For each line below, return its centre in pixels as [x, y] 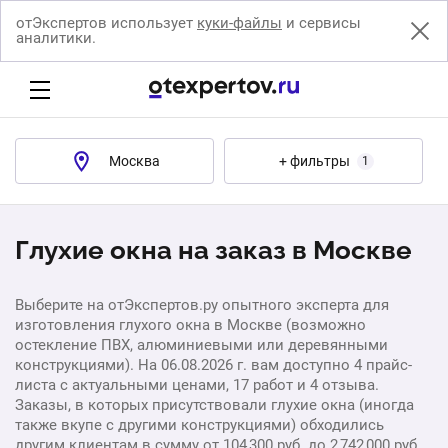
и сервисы [321, 23]
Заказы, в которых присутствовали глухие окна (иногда [214, 405]
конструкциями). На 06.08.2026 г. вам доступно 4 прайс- [213, 365]
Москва [134, 161]
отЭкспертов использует [106, 23]
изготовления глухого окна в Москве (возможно [190, 325]
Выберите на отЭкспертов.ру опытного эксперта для [202, 305]
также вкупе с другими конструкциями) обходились [199, 425]
